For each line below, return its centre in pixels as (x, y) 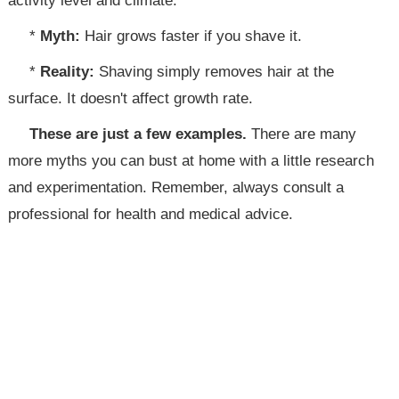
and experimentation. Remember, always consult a (176, 187)
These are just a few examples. (138, 134)
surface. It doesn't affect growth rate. (131, 98)
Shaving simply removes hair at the (215, 72)
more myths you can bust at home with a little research (191, 161)
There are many (302, 134)
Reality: (68, 72)
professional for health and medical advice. (151, 214)
